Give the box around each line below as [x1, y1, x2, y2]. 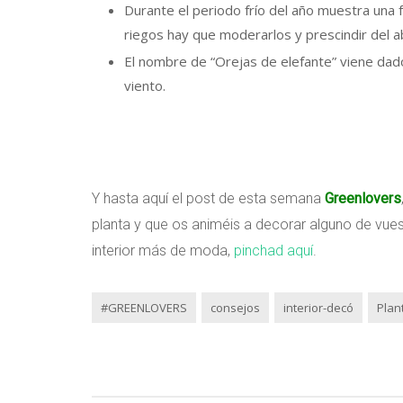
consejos [210, 299, 260, 316]
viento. [124, 76, 166, 94]
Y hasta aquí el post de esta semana [92, 189, 325, 207]
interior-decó [282, 299, 354, 316]
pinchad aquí [234, 241, 313, 259]
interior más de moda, [92, 241, 234, 259]
